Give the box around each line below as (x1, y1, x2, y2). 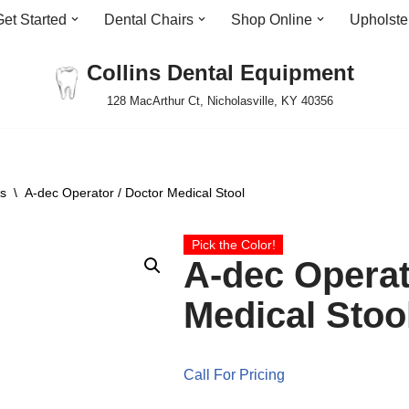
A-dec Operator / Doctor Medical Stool (25, 185, 245, 200)
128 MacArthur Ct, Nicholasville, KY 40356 (107, 94, 333, 108)
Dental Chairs (104, 12, 194, 27)
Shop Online (231, 12, 312, 27)
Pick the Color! (191, 237, 276, 252)
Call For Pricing (184, 367, 286, 383)
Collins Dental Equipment (86, 60, 354, 85)
